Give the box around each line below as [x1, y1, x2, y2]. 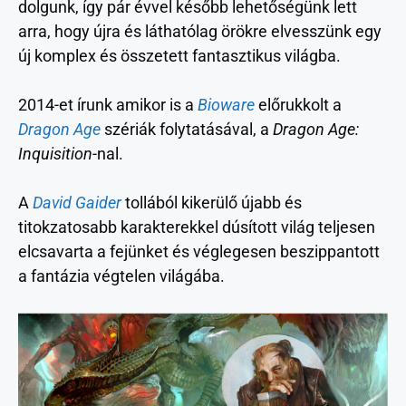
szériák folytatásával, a [101, 119, 273, 139]
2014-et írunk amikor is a [18, 94, 198, 114]
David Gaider [33, 192, 121, 212]
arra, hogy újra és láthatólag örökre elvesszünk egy [18, 21, 382, 41]
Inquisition [18, 143, 92, 163]
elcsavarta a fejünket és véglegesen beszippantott [18, 241, 380, 261]
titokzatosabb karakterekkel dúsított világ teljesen [18, 217, 375, 237]
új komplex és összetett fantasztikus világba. [18, 45, 341, 65]
